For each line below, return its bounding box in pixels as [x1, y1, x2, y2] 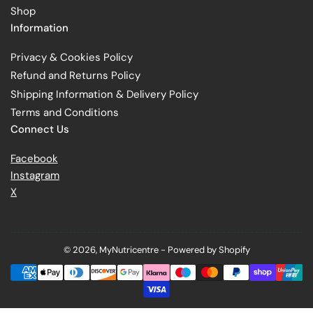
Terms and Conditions [10, 105, 119, 120]
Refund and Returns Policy [10, 68, 140, 83]
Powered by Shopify [167, 243, 250, 256]
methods [156, 270, 194, 283]
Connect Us [10, 122, 69, 136]
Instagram [10, 168, 59, 182]
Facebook [10, 151, 58, 166]
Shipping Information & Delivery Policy [10, 87, 198, 101]
